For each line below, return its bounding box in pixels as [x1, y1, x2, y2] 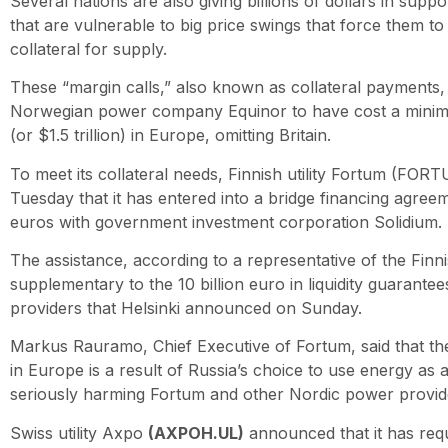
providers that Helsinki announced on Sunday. [10, 297, 362, 318]
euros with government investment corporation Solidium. [10, 211, 442, 232]
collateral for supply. [10, 38, 167, 59]
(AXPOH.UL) [148, 422, 244, 443]
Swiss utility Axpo [10, 422, 148, 443]
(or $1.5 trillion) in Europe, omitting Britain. [10, 125, 331, 146]
